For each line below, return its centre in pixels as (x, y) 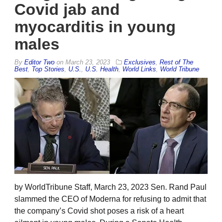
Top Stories (48, 69)
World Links (139, 69)
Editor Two (39, 62)
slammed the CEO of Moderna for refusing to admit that (110, 199)
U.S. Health (102, 69)
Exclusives (140, 62)
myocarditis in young (95, 27)
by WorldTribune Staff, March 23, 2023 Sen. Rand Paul (111, 187)
